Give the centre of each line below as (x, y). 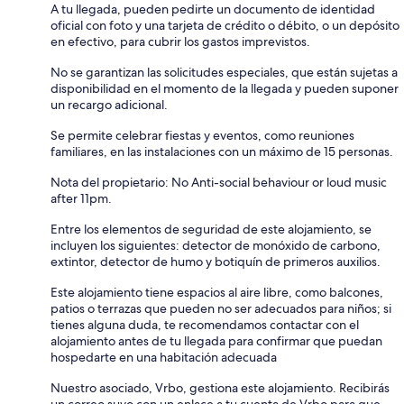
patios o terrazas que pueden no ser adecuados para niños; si (221, 308)
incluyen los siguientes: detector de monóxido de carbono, (216, 245)
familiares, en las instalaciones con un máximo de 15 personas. (222, 151)
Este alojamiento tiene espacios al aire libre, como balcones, (217, 292)
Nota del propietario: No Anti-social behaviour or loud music (219, 182)
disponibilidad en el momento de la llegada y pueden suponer (225, 88)
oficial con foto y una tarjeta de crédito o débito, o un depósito (225, 25)
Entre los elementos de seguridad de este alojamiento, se (211, 229)
